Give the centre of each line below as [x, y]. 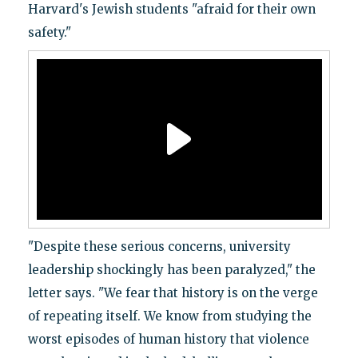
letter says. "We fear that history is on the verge [173, 292]
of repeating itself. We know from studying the [169, 316]
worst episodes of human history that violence [168, 339]
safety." [49, 32]
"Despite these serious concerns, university [159, 246]
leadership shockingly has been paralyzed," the [171, 269]
